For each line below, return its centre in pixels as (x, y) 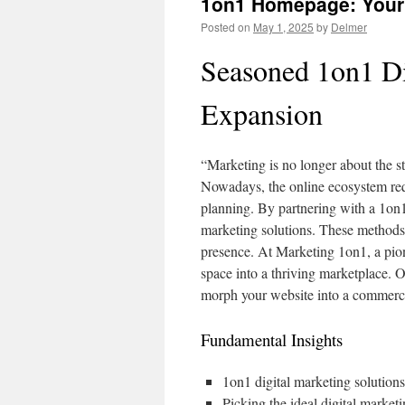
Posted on (226, 27)
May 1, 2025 (283, 27)
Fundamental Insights (272, 339)
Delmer (349, 27)
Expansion (262, 113)
